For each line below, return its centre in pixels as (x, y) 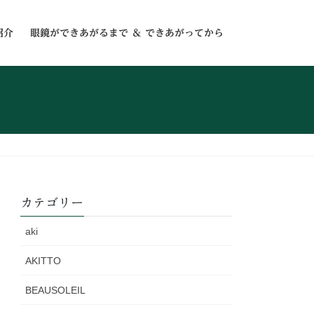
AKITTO (43, 261)
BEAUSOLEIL (56, 291)
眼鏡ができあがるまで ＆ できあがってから (127, 33)
